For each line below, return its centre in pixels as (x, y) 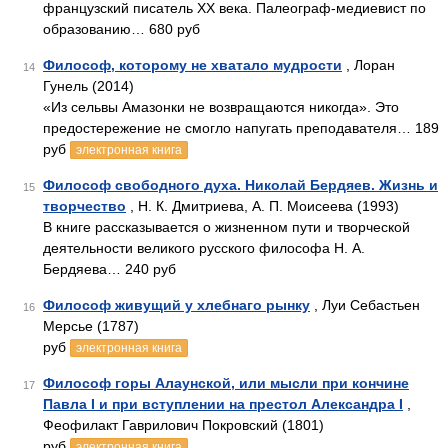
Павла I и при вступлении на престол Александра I (223, 404)
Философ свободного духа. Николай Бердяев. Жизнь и (240, 185)
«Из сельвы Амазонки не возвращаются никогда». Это (221, 107)
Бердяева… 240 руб (109, 269)
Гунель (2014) (88, 86)
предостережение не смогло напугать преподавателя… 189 (241, 128)
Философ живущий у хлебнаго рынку (176, 305)
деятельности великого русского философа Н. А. (204, 248)
